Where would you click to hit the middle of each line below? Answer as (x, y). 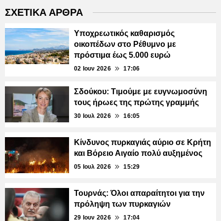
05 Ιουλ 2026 (92, 167)
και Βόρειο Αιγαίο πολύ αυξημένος (138, 153)
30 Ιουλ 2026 (92, 116)
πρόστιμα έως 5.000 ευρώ (122, 55)
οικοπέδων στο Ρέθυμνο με (125, 44)
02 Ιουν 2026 (92, 69)
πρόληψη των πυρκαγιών (122, 204)
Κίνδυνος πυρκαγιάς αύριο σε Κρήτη (143, 143)
